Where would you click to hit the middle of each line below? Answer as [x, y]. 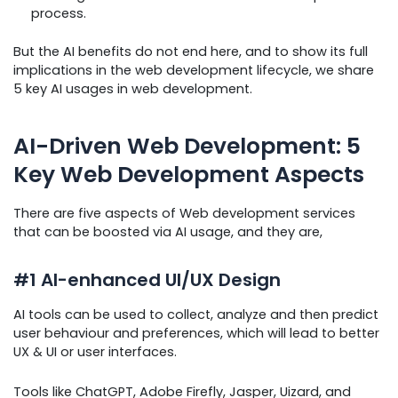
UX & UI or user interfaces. [95, 352]
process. [59, 14]
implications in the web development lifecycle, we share [194, 71]
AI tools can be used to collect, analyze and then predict [196, 315]
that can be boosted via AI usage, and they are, [168, 232]
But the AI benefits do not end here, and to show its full [191, 52]
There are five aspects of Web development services [184, 214]
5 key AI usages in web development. [133, 89]
